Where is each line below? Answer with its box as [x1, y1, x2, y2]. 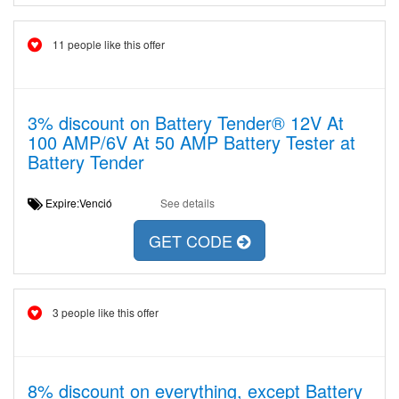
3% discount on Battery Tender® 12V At [28, 110, 344, 135]
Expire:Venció [43, 195, 126, 210]
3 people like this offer [53, 305, 159, 320]
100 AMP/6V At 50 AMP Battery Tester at [28, 129, 355, 155]
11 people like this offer [53, 37, 165, 52]
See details [159, 195, 215, 210]
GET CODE [149, 229, 237, 253]
